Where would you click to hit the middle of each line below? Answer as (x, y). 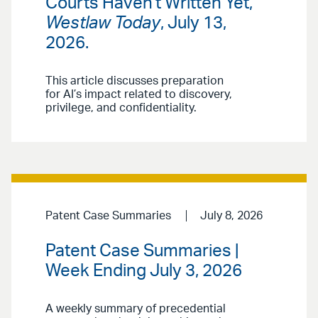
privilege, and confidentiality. (121, 108)
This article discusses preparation (135, 81)
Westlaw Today (103, 23)
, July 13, (193, 23)
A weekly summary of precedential (136, 308)
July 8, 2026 (231, 215)
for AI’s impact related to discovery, (139, 94)
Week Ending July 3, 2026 (144, 271)
